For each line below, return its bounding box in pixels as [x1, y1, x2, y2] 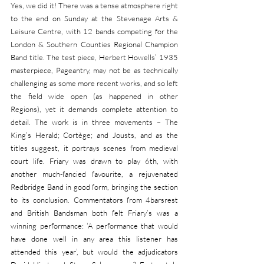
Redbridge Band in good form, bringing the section [11, 182, 178, 192]
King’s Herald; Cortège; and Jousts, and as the [11, 130, 178, 140]
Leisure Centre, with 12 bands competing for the [11, 27, 178, 36]
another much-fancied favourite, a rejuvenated [11, 169, 178, 179]
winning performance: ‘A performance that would [11, 221, 178, 230]
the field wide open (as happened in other [11, 91, 178, 101]
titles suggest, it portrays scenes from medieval [11, 143, 178, 153]
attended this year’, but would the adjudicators [11, 247, 178, 256]
